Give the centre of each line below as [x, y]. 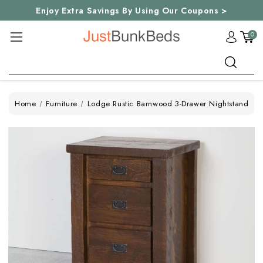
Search [22, 56]
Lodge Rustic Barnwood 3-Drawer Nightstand [168, 104]
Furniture [62, 104]
